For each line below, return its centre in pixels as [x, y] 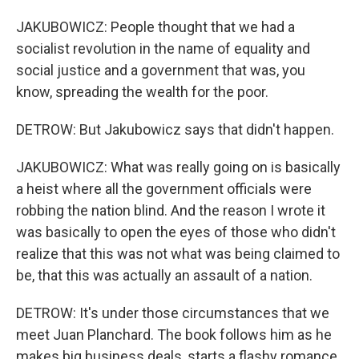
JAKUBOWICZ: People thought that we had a [155, 27]
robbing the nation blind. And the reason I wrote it [171, 210]
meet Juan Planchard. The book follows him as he [174, 335]
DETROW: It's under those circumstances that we [173, 313]
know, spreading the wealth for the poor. [142, 92]
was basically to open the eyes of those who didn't [176, 232]
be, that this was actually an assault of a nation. [164, 275]
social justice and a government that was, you [161, 70]
